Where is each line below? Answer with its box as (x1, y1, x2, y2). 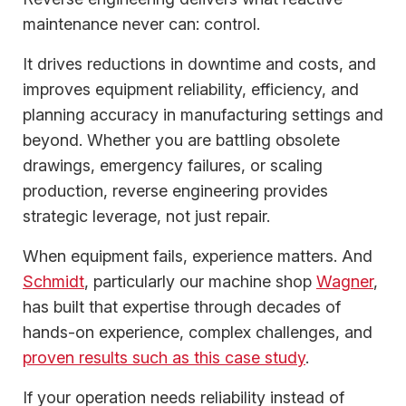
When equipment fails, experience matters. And (23, 246, 372, 266)
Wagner (316, 272, 373, 292)
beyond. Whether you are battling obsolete (23, 130, 340, 150)
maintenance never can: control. (23, 14, 260, 34)
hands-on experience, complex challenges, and (23, 323, 372, 343)
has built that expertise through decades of (23, 297, 341, 317)
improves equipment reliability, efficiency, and (23, 80, 359, 100)
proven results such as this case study (23, 348, 305, 368)
